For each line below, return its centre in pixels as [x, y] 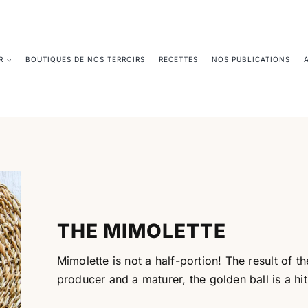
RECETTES [179, 59]
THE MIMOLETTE [141, 231]
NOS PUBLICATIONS [251, 59]
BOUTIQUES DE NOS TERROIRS [86, 59]
